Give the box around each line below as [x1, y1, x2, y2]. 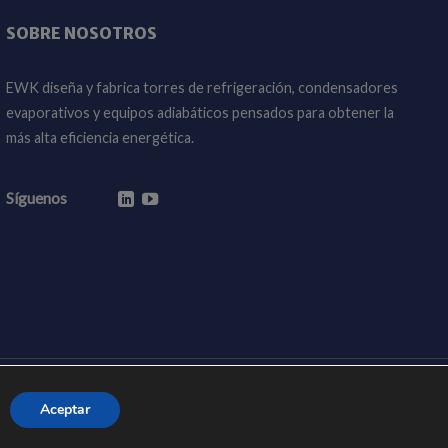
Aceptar [39, 399, 90, 419]
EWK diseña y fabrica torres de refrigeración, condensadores [6, 79, 398, 97]
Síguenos [6, 187, 67, 207]
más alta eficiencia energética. [6, 129, 194, 147]
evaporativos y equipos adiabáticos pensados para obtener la [6, 104, 394, 122]
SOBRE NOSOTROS [6, 23, 157, 44]
